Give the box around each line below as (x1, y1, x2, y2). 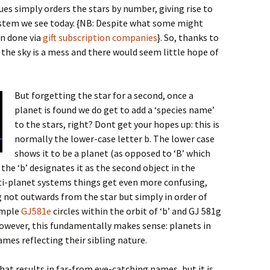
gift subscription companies (43, 31, 157, 43)
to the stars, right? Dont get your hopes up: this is (14, 118, 219, 130)
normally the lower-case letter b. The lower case (14, 133, 215, 145)
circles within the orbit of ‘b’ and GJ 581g (51, 205, 221, 217)
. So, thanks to (160, 31, 219, 43)
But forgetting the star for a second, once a (14, 89, 193, 101)
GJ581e (21, 205, 51, 217)
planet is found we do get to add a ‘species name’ (14, 104, 215, 116)
